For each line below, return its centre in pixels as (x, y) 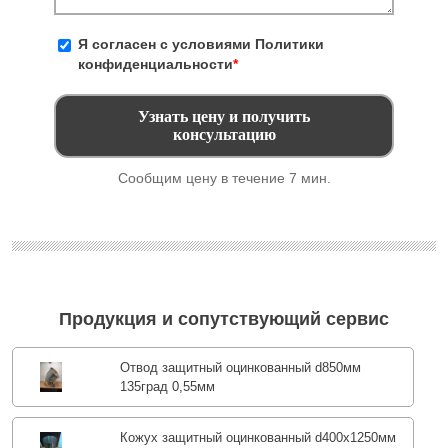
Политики (289, 44)
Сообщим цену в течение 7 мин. (224, 178)
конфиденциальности (155, 64)
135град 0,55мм (167, 386)
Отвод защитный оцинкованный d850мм (240, 367)
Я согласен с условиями (166, 44)
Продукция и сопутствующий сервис (224, 319)
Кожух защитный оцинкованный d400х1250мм (257, 437)
